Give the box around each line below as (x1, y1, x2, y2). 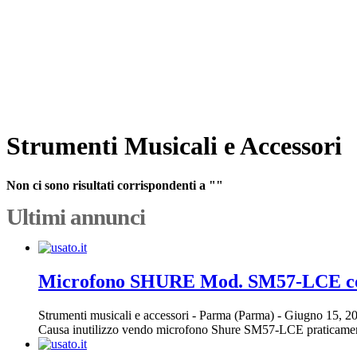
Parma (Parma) (199, 308, 277, 322)
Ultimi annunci (6, 203, 145, 229)
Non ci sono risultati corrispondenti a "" (6, 178, 223, 192)
